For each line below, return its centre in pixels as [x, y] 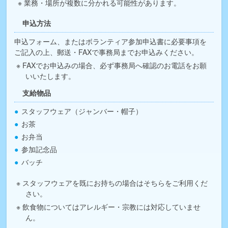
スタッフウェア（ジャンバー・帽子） [82, 111]
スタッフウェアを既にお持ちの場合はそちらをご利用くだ [115, 182]
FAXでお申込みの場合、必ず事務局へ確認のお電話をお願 [114, 65]
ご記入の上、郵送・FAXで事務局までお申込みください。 [107, 52]
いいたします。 [51, 76]
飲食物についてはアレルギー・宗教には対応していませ [111, 206]
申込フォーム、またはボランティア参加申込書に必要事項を [111, 41]
